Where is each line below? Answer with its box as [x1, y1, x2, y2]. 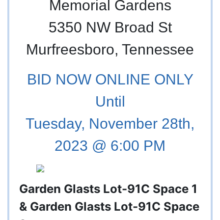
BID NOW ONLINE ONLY [27, 71, 193, 88]
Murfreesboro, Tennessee [26, 41, 194, 58]
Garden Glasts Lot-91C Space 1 [19, 182, 197, 196]
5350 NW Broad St [48, 19, 172, 36]
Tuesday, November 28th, [26, 115, 194, 132]
